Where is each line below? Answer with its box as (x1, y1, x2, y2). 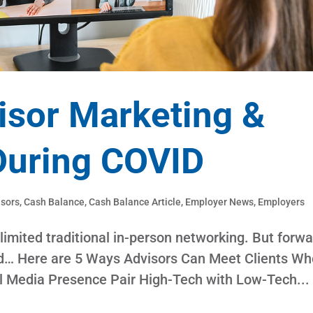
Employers (258, 196, 305, 208)
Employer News (185, 196, 254, 208)
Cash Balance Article (89, 196, 182, 208)
